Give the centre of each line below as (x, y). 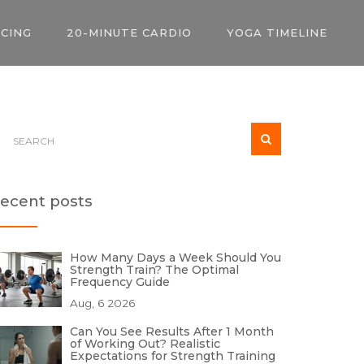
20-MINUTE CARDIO (129, 32)
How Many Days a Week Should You (175, 258)
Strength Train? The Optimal (154, 270)
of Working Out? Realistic (145, 344)
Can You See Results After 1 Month (172, 331)
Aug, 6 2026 (102, 303)
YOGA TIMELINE (277, 32)
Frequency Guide (120, 282)
